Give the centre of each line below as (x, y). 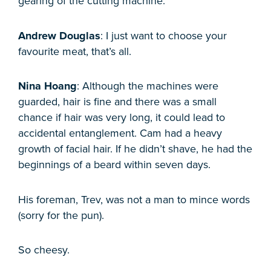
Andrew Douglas (59, 35)
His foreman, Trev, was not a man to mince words (134, 199)
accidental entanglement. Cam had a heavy (120, 133)
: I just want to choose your (164, 35)
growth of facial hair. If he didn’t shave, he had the (135, 149)
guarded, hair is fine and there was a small (117, 102)
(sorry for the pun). (61, 215)
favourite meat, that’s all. (75, 51)
